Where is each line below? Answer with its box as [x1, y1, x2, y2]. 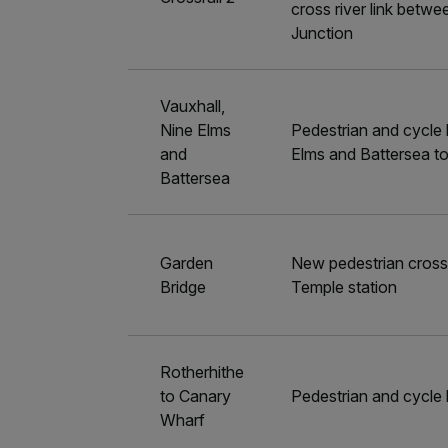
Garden [160, 253, 214, 273]
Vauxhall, [160, 96, 226, 116]
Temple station [291, 277, 398, 297]
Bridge [160, 277, 207, 297]
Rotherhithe [160, 362, 245, 382]
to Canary [160, 386, 232, 406]
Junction [291, 23, 354, 43]
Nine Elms [160, 120, 232, 140]
